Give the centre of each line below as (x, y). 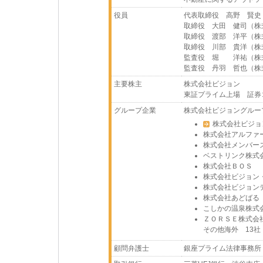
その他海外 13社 (232, 230)
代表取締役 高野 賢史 (222, 15)
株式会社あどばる (231, 198)
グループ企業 (135, 110)
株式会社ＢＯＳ (228, 166)
